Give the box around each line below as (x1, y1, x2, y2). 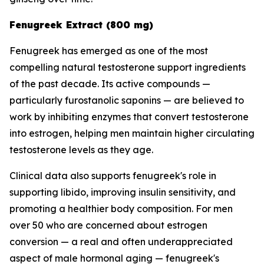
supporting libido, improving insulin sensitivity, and (9, 186, 236, 199)
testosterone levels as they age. (9, 144, 153, 156)
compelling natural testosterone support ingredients (9, 61, 246, 74)
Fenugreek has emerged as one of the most (9, 45, 208, 57)
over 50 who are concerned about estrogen (9, 219, 207, 232)
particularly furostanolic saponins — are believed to (9, 94, 244, 107)
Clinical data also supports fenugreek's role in (9, 170, 216, 182)
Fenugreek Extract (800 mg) (9, 19, 153, 31)
